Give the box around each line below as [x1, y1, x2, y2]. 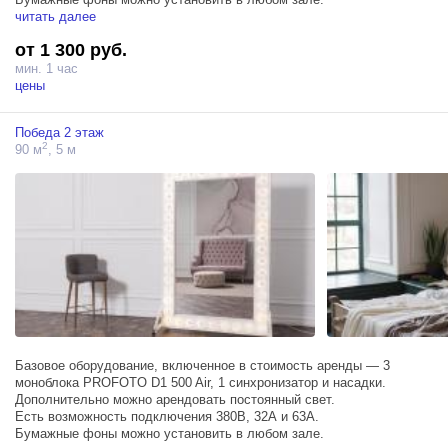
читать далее [15, 8, 96, 24]
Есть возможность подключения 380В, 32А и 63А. [15, 409, 319, 425]
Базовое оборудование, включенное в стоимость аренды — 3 [15, 358, 390, 374]
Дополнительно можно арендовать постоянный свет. [15, 392, 335, 408]
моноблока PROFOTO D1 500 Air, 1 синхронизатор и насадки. [15, 375, 386, 391]
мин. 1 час [15, 60, 78, 76]
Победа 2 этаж [15, 124, 104, 140]
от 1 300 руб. [15, 39, 127, 60]
